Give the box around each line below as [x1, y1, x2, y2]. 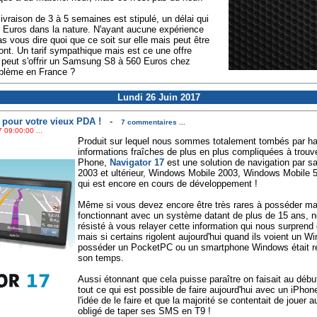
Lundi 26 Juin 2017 [117, 92, 200, 103]
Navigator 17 [109, 157, 164, 168]
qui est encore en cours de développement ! [77, 178, 258, 190]
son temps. [77, 253, 124, 264]
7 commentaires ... [120, 118, 185, 127]
